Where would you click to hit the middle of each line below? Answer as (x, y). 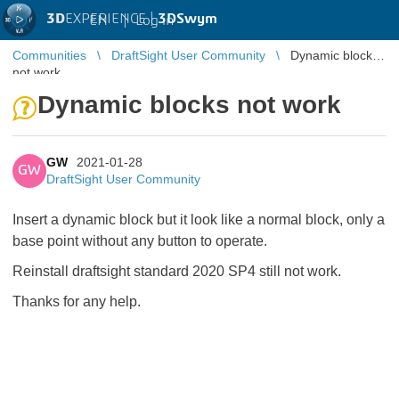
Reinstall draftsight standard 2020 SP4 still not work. (177, 271)
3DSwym (187, 19)
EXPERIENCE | (111, 19)
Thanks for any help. (77, 301)
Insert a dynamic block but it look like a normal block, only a (199, 220)
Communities (49, 55)
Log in (155, 20)
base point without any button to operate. (140, 241)
